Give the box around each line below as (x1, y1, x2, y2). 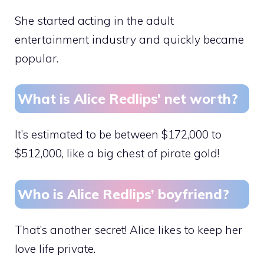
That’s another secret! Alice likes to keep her (15, 222, 242, 237)
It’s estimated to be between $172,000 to (15, 127, 222, 142)
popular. (15, 51, 58, 65)
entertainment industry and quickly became (15, 32, 244, 47)
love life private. (15, 241, 95, 256)
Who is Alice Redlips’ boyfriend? (18, 185, 229, 203)
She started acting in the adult (15, 13, 174, 28)
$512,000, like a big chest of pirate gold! (15, 146, 219, 161)
